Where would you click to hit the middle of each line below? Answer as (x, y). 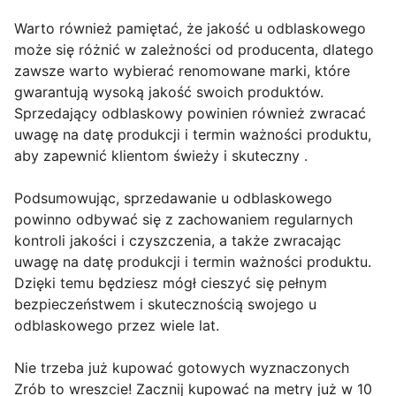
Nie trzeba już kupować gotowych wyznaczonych (182, 368)
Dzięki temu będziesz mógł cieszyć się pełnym (171, 283)
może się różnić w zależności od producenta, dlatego (194, 50)
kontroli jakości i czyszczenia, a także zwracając (178, 241)
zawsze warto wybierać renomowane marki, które (182, 71)
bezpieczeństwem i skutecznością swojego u (165, 305)
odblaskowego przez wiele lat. (117, 326)
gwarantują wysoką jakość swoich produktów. (169, 92)
